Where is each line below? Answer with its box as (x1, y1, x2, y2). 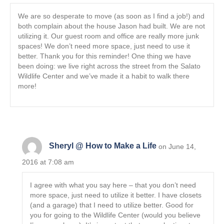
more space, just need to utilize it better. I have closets (30, 190, 202, 199)
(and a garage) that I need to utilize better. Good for (30, 200, 194, 209)
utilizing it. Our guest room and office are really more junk (18, 31, 199, 40)
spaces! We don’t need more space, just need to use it (18, 41, 190, 50)
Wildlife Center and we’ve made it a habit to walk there (18, 71, 189, 80)
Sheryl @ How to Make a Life (49, 141, 157, 150)
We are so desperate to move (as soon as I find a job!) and (18, 11, 204, 20)
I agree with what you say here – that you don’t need (30, 180, 196, 189)
